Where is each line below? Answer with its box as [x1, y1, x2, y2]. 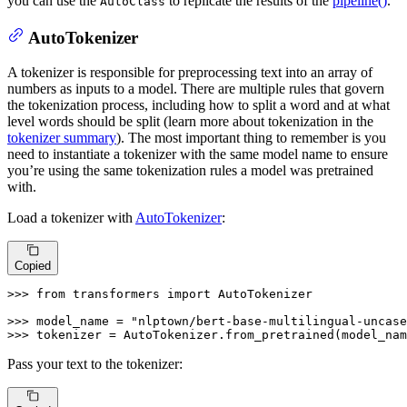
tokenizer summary [7, 130, 116, 146]
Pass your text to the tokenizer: [7, 355, 183, 372]
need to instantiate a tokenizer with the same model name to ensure [7, 146, 388, 163]
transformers [65, 286, 167, 301]
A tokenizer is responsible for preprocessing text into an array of [7, 65, 372, 81]
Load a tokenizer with [7, 210, 135, 226]
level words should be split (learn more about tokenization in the [7, 114, 373, 130]
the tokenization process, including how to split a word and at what [7, 97, 390, 114]
